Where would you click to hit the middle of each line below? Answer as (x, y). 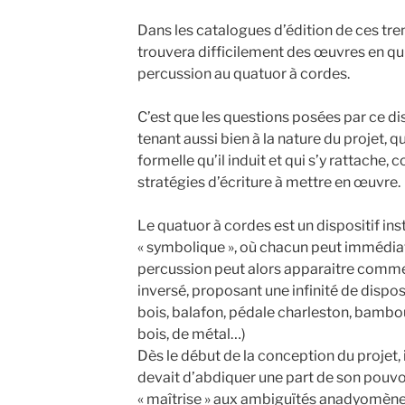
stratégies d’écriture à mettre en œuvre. (268, 182)
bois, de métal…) (191, 334)
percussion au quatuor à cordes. (243, 74)
